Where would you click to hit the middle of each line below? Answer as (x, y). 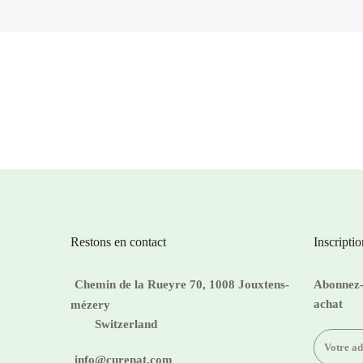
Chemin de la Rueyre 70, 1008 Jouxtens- (182, 284)
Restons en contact (118, 241)
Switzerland (126, 325)
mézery (90, 305)
